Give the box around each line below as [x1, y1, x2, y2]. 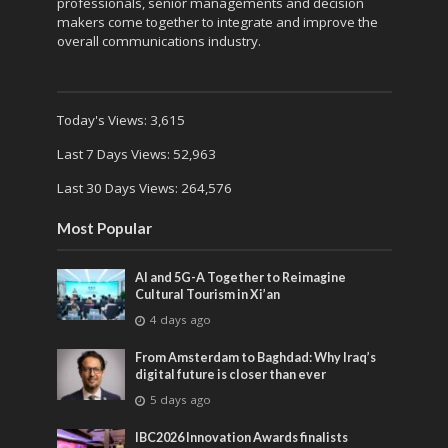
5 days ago [150, 391, 212, 407]
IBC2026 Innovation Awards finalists [135, 429, 349, 445]
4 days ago [150, 311, 212, 327]
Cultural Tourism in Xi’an [135, 286, 281, 302]
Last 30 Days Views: [56, 178, 181, 197]
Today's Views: [56, 110, 150, 129]
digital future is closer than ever [135, 366, 327, 382]
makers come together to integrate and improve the [56, 12, 378, 31]
